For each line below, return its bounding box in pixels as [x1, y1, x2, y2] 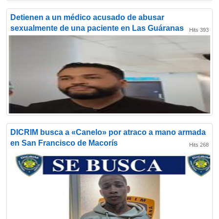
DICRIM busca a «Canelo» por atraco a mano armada [10, 128, 206, 136]
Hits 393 [189, 27, 209, 33]
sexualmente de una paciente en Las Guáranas [10, 24, 184, 32]
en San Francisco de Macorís [10, 139, 118, 147]
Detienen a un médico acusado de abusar [10, 13, 164, 22]
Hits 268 [189, 142, 209, 148]
